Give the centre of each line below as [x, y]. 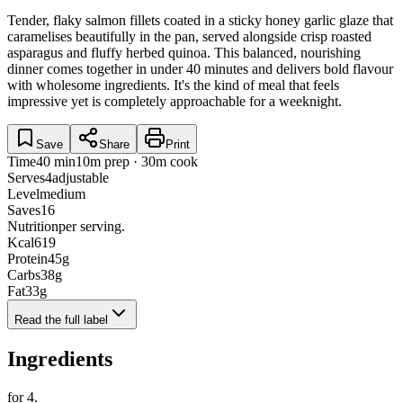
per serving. [92, 227]
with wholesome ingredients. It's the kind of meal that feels [173, 85]
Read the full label [61, 320]
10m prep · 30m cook [137, 162]
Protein [27, 259]
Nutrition [33, 227]
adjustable [81, 178]
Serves [26, 178]
